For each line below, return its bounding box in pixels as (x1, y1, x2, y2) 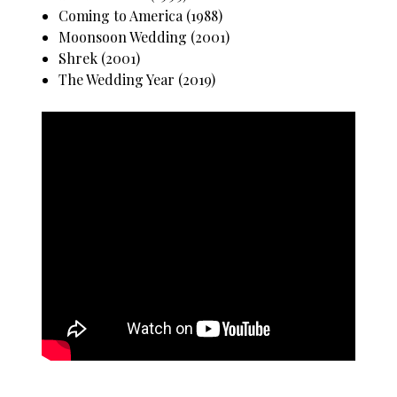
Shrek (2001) (58, 49, 141, 68)
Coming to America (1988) (58, 6, 223, 26)
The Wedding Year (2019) (58, 70, 216, 90)
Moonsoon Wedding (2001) (58, 27, 230, 47)
